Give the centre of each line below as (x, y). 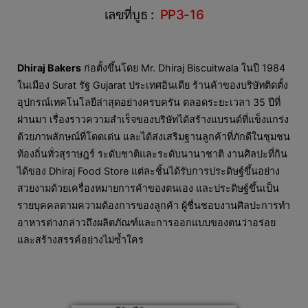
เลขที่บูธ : (132, 15)
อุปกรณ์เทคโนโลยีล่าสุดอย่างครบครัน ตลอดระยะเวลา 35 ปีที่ (149, 102)
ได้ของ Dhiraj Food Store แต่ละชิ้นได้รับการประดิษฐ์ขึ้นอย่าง (148, 170)
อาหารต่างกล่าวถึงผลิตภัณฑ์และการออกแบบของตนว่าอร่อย (146, 222)
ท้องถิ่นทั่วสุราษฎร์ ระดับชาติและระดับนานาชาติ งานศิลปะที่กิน (152, 153)
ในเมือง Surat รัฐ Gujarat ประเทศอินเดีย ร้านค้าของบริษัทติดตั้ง (153, 85)
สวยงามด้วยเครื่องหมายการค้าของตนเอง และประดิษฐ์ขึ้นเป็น (148, 188)
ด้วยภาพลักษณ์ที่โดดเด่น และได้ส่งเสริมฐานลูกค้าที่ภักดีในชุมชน (154, 136)
